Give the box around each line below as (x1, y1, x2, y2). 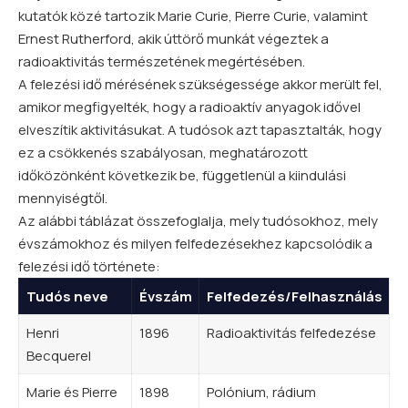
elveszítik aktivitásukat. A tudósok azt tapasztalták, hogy (18, 119, 382, 139)
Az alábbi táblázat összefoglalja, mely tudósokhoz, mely (18, 210, 378, 230)
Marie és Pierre (25, 382, 117, 402)
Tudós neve (25, 286, 108, 306)
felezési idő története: (18, 256, 160, 276)
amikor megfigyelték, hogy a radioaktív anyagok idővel (18, 97, 361, 117)
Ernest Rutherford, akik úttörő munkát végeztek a (18, 28, 329, 48)
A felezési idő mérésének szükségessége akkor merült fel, (18, 74, 382, 94)
